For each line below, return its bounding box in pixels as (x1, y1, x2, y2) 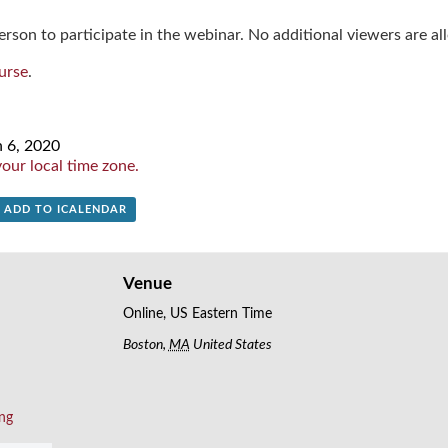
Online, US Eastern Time (122, 306, 272, 321)
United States (192, 337, 272, 352)
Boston (122, 337, 163, 352)
